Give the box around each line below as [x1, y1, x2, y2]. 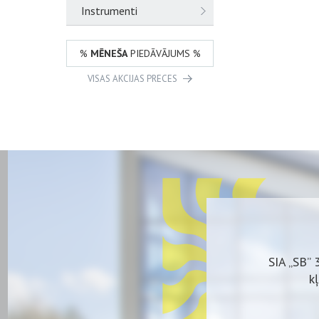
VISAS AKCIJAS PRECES [87, 73, 177, 85]
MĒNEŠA [90, 47, 127, 60]
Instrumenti [81, 4, 137, 18]
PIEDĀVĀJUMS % [127, 47, 201, 60]
